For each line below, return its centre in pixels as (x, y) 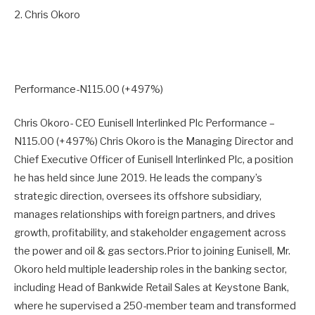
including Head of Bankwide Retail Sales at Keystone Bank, (152, 287)
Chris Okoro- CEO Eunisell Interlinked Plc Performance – (144, 123)
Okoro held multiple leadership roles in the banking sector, (150, 269)
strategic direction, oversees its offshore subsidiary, (138, 196)
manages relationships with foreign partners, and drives (145, 214)
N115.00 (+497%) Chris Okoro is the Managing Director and (154, 141)
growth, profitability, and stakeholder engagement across (150, 232)
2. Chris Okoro (47, 14)
